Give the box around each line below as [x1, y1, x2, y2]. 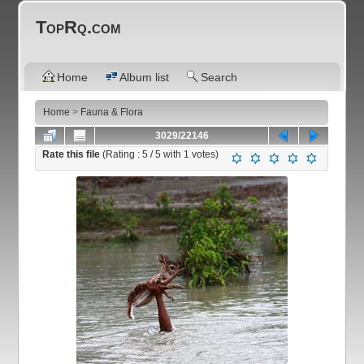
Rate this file [42, 149, 103, 160]
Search [201, 71, 238, 84]
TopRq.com [36, 17, 122, 37]
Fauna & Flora [80, 106, 144, 118]
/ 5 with [148, 149, 184, 160]
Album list [119, 71, 170, 84]
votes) [189, 149, 219, 160]
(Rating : [102, 149, 143, 160]
